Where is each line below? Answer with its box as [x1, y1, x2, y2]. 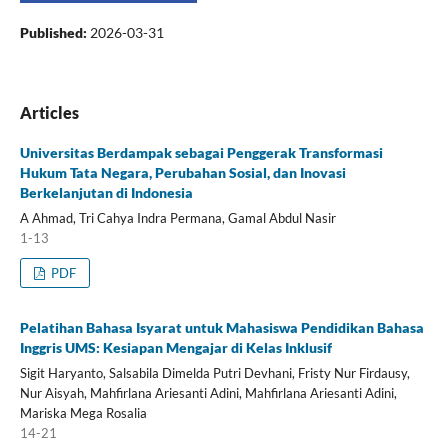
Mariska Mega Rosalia [19, 404, 147, 421]
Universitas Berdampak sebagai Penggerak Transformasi [19, 144, 383, 162]
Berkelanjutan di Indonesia [19, 184, 193, 202]
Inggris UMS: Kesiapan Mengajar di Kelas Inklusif [19, 338, 332, 356]
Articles [19, 103, 79, 122]
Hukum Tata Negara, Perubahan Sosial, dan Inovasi [19, 164, 346, 182]
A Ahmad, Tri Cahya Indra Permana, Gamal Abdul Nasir [19, 210, 336, 226]
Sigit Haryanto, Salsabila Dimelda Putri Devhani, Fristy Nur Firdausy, [19, 364, 410, 381]
